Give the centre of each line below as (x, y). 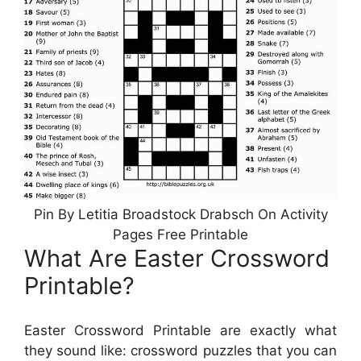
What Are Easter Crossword (177, 259)
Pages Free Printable (180, 235)
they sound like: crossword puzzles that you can (180, 350)
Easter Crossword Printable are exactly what (180, 330)
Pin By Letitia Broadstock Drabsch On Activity (180, 215)
